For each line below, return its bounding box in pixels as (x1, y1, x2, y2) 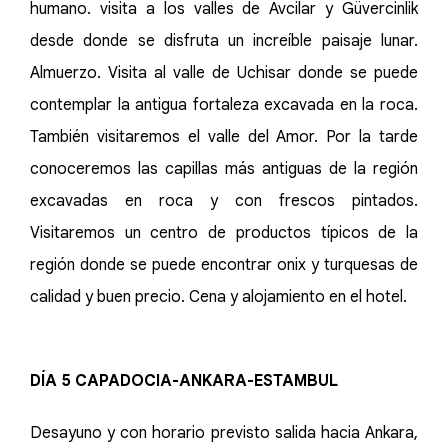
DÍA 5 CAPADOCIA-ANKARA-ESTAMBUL (30, 371, 338, 391)
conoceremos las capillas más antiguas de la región (30, 159, 418, 179)
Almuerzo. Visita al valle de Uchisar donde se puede (30, 63, 418, 83)
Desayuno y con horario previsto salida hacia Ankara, (30, 423, 418, 443)
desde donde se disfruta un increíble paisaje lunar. (30, 31, 418, 51)
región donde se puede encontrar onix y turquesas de (30, 255, 418, 275)
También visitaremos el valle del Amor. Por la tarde (30, 127, 418, 147)
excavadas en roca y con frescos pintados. (30, 191, 418, 211)
